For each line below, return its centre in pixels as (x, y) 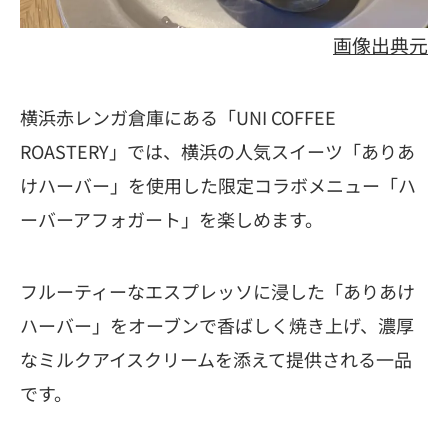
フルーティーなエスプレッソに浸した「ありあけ (217, 290)
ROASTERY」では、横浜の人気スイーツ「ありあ (217, 150)
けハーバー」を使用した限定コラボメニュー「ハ (218, 184)
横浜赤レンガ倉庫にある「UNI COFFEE (178, 116)
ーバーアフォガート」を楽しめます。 (171, 218)
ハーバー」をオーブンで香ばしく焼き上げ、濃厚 (217, 324)
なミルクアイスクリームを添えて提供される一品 (216, 358)
